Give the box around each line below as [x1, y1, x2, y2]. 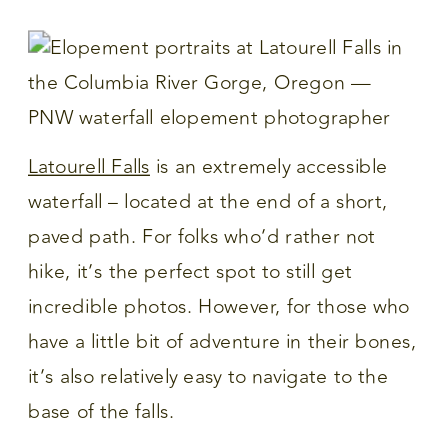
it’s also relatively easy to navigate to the [28, 362, 389, 392]
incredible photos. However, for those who [28, 292, 410, 322]
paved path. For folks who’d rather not [28, 222, 376, 252]
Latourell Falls [28, 152, 150, 182]
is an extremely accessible [149, 152, 388, 182]
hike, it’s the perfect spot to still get [28, 257, 353, 287]
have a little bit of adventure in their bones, [28, 327, 417, 357]
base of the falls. [28, 397, 181, 427]
